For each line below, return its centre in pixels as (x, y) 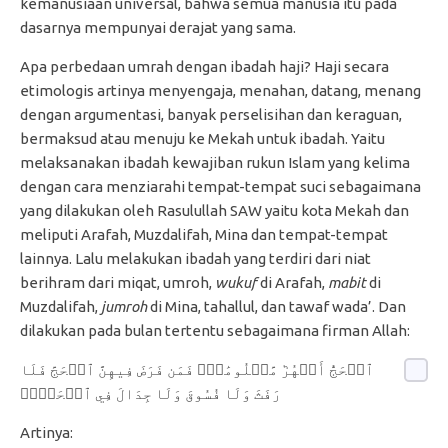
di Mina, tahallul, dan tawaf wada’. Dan (278, 306)
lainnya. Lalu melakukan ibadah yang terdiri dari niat (195, 258)
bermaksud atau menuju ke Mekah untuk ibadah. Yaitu (202, 138)
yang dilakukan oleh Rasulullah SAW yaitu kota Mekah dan (214, 210)
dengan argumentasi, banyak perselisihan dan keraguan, (211, 114)
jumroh (125, 306)
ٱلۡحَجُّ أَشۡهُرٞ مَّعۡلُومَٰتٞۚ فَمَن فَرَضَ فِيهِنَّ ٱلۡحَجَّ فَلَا (197, 369)
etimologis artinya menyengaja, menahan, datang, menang (220, 90)
